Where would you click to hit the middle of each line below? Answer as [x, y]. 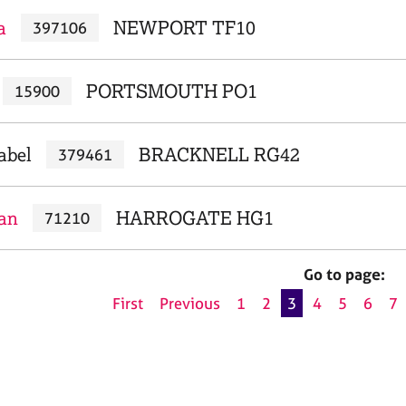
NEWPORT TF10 [184, 28]
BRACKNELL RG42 [219, 155]
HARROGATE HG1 [194, 218]
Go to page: [344, 274]
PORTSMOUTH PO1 [171, 91]
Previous [190, 304]
